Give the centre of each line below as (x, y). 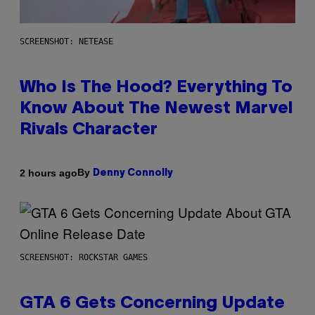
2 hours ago (49, 173)
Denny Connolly (133, 174)
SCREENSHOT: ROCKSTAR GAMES (84, 258)
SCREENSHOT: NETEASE (66, 42)
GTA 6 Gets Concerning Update (152, 304)
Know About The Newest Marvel (156, 109)
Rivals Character (89, 130)
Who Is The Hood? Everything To (156, 88)
